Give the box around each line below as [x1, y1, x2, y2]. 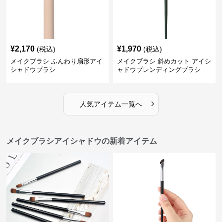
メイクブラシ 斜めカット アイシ [116, 57, 211, 65]
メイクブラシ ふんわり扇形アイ [10, 57, 103, 65]
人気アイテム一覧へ [79, 100, 142, 109]
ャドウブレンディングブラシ [116, 66, 201, 74]
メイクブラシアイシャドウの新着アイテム [6, 137, 158, 146]
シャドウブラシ [10, 66, 56, 74]
